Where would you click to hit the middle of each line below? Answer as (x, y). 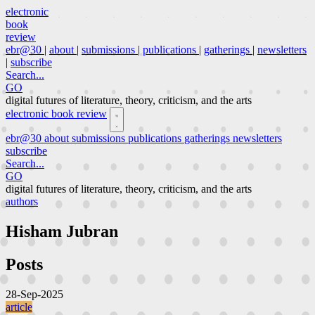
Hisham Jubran (62, 231)
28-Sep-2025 (34, 294)
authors (22, 201)
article (19, 307)
